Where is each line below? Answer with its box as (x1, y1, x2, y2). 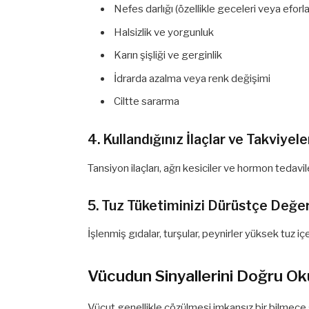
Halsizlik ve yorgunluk (114, 26, 215, 39)
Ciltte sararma (114, 95, 180, 108)
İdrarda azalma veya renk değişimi (114, 72, 271, 85)
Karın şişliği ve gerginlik (114, 49, 223, 62)
